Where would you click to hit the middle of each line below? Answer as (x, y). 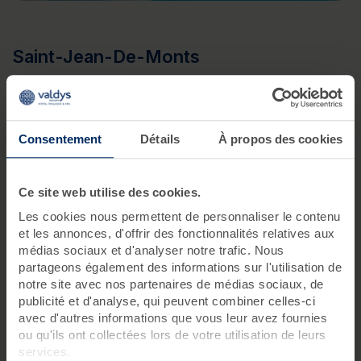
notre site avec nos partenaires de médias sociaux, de (171, 284)
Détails (160, 139)
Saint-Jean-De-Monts (106, 57)
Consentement (60, 139)
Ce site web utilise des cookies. (110, 192)
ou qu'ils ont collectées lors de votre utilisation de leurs (172, 335)
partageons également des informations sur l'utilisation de (180, 268)
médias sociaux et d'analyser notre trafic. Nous (151, 251)
